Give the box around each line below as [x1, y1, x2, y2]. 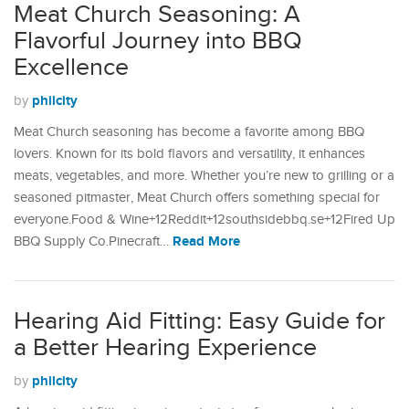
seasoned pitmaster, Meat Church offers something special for [14, 190, 380, 206]
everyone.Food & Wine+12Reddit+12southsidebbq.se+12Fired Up [14, 212, 395, 228]
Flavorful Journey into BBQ [14, 26, 302, 57]
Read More [173, 233, 240, 251]
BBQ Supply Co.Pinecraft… [14, 234, 173, 250]
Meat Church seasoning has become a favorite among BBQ [14, 124, 364, 141]
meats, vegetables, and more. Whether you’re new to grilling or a [14, 168, 394, 184]
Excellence [14, 53, 129, 83]
